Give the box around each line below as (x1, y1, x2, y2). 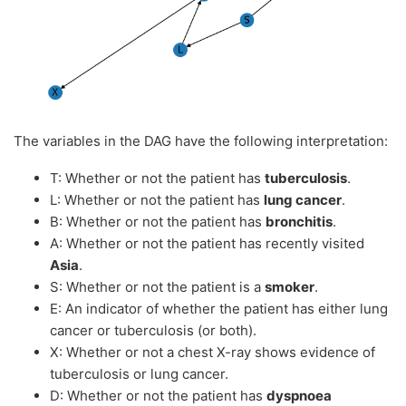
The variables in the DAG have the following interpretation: (14, 131, 388, 150)
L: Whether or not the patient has (50, 190, 264, 208)
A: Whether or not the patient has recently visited (50, 234, 364, 252)
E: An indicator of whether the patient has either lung (50, 299, 388, 317)
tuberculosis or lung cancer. (50, 364, 228, 382)
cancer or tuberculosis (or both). (50, 321, 256, 339)
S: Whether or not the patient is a (50, 277, 265, 295)
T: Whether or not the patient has (50, 169, 265, 187)
